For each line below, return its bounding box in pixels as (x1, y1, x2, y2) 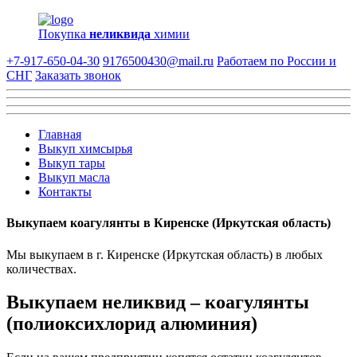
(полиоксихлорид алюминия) (6, 313, 257, 335)
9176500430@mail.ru (103, 54, 214, 68)
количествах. (6, 261, 76, 276)
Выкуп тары (38, 156, 105, 170)
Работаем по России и (217, 54, 336, 68)
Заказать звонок (35, 69, 121, 82)
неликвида (89, 27, 151, 41)
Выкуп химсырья (38, 142, 132, 155)
